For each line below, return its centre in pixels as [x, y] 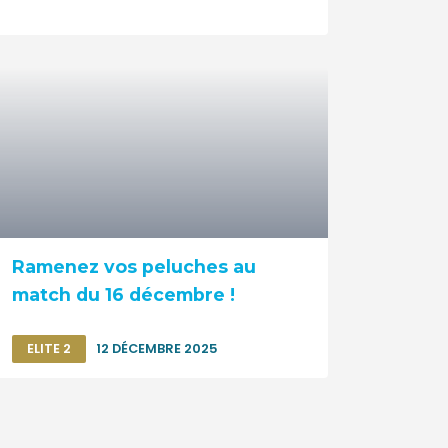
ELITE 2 [48, 349]
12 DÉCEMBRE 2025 [156, 349]
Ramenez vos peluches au [133, 267]
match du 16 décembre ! [123, 295]
